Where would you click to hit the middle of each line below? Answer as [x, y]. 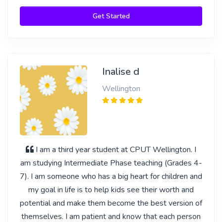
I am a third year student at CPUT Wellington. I [116, 150]
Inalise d [120, 72]
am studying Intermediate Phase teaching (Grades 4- [111, 163]
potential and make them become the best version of [111, 203]
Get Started [111, 16]
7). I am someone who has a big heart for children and [111, 176]
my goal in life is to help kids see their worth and [111, 190]
